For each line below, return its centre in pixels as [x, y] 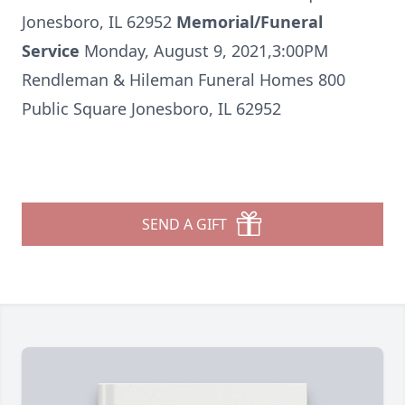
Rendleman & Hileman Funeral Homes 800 [184, 80]
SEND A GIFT [184, 224]
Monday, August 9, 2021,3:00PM [206, 51]
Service [53, 51]
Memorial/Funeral [250, 22]
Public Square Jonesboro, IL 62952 [151, 108]
